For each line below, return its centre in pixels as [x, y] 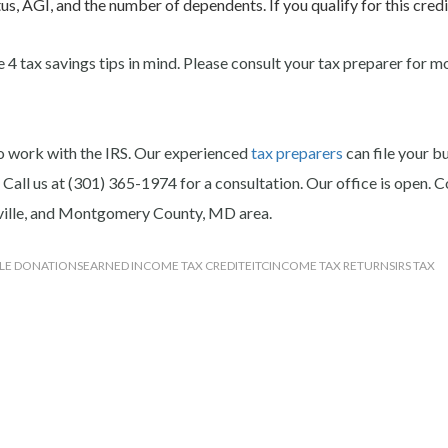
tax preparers [295, 152]
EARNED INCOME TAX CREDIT [164, 265]
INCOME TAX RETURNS [332, 265]
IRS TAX [415, 265]
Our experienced [191, 152]
